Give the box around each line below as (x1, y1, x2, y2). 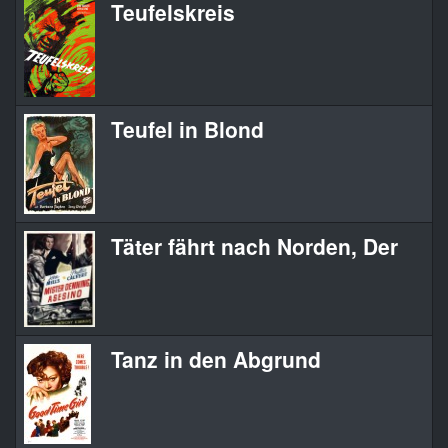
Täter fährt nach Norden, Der (111, 231, 398, 262)
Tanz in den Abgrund (111, 344, 321, 375)
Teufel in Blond (111, 114, 264, 145)
